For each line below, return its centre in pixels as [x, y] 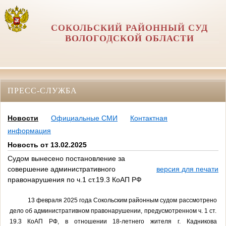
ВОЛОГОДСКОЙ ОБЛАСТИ [129, 38]
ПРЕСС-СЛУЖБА [42, 90]
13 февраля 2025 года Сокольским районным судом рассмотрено [122, 200]
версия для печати [187, 169]
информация [29, 131]
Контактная [149, 118]
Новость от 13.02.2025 [47, 145]
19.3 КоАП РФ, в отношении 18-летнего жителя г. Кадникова [113, 221]
